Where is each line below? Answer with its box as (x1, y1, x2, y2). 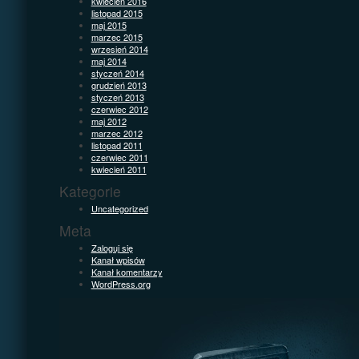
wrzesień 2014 (91, 42, 148, 55)
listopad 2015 (91, 6, 143, 19)
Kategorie (58, 180, 121, 201)
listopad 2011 (91, 138, 143, 151)
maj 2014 (91, 54, 127, 67)
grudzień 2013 (91, 78, 147, 91)
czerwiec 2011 (91, 150, 148, 163)
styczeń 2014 (91, 66, 144, 79)
